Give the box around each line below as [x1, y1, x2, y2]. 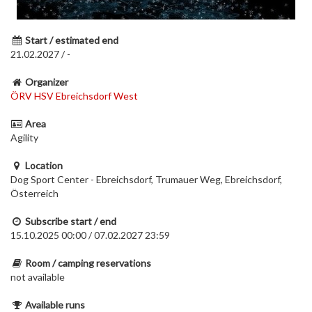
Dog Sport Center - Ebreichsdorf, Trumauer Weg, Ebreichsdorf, [10, 173, 282, 185]
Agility [10, 132, 38, 143]
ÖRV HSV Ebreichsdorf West [10, 90, 138, 102]
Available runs [25, 299, 85, 311]
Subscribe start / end [25, 215, 116, 227]
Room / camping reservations [25, 257, 151, 269]
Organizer [25, 76, 68, 88]
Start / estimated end [25, 34, 118, 46]
